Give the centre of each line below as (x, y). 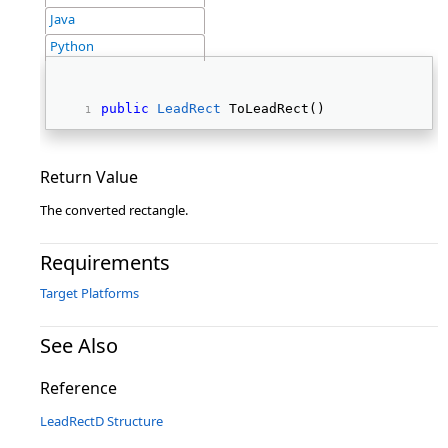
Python (72, 46)
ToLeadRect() (277, 108)
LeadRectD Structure (101, 421)
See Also (79, 345)
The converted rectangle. (114, 210)
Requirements (105, 262)
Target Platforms (89, 293)
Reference (78, 388)
